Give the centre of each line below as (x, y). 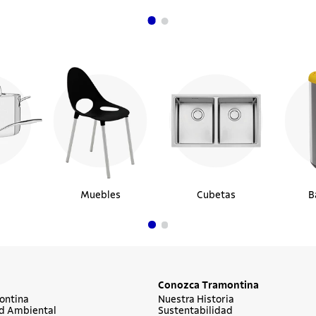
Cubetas (216, 195)
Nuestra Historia (196, 300)
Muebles (100, 195)
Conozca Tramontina (208, 286)
